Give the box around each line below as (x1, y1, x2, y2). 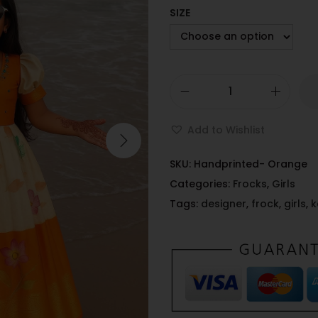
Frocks (233, 176, 267, 191)
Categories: (170, 176, 233, 191)
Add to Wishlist (187, 122, 265, 137)
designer (201, 196, 246, 211)
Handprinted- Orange (194, 156, 307, 171)
